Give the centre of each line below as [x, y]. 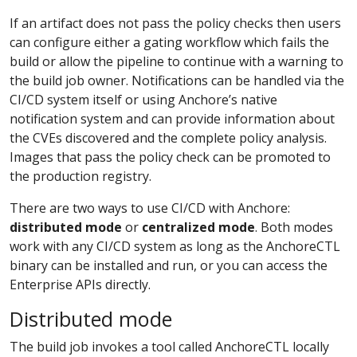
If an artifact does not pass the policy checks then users [175, 23]
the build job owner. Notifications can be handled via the [177, 80]
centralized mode [198, 227]
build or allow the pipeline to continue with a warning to [177, 61]
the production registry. [80, 176]
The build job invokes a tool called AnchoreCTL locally [169, 346]
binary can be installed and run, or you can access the [169, 265]
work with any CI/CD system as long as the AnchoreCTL [175, 246]
